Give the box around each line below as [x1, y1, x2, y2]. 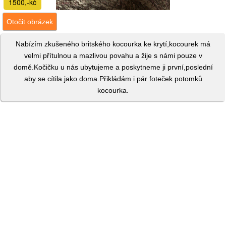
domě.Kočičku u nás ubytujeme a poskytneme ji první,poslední [13, 63, 213, 71]
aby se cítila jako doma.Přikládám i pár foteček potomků [24, 75, 202, 83]
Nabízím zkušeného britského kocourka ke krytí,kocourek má [16, 40, 210, 48]
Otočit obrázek [7, 18, 53, 26]
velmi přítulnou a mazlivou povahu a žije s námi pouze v [24, 51, 202, 60]
